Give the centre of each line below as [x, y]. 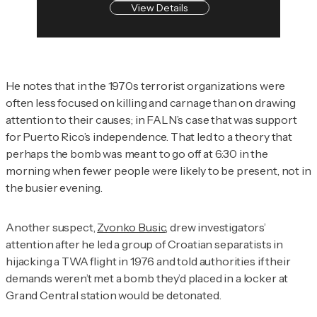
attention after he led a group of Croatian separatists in [144, 244]
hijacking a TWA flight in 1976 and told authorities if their [148, 261]
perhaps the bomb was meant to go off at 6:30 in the [137, 154]
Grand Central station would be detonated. [114, 295]
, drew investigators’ [216, 227]
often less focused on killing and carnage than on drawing [151, 103]
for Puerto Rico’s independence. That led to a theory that [149, 137]
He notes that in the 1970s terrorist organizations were [146, 86]
